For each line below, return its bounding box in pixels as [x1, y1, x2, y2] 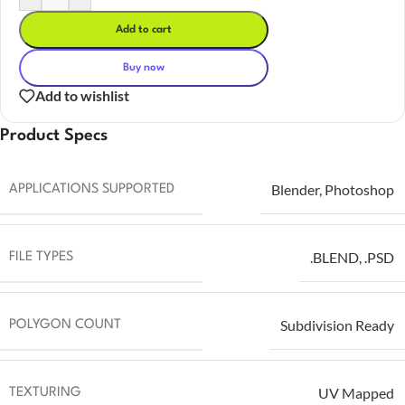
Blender [271, 181, 319, 199]
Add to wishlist [35, 87, 129, 105]
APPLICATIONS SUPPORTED [9, 182, 174, 196]
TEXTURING [9, 385, 81, 400]
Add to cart [116, 24, 172, 36]
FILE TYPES [9, 250, 73, 264]
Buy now [123, 62, 165, 74]
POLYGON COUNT [9, 317, 121, 332]
